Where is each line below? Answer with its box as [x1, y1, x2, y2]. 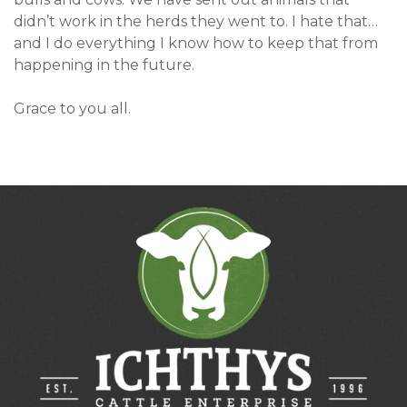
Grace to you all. [14, 100, 131, 117]
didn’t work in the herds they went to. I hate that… [14, 13, 378, 30]
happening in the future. [14, 56, 194, 74]
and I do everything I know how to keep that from [14, 35, 378, 52]
